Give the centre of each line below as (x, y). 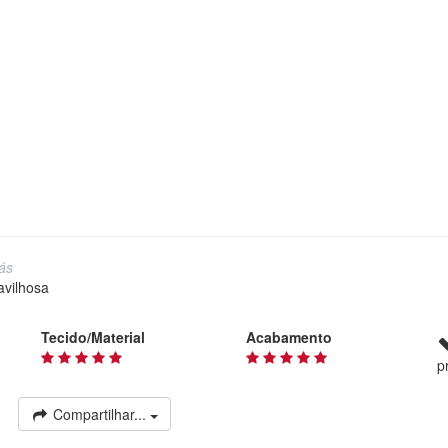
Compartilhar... (99, 414)
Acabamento (289, 337)
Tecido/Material (92, 337)
